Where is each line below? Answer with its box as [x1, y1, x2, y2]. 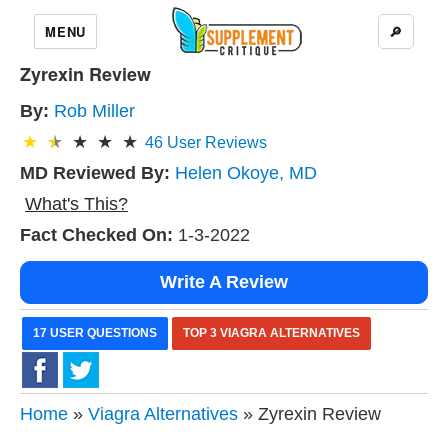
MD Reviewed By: [20, 163, 170, 183]
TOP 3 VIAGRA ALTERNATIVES [183, 326, 360, 340]
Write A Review [160, 272, 288, 292]
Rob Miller [54, 101, 135, 121]
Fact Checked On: [20, 225, 173, 245]
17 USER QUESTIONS [33, 326, 157, 340]
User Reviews [163, 134, 267, 151]
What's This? [25, 194, 128, 214]
